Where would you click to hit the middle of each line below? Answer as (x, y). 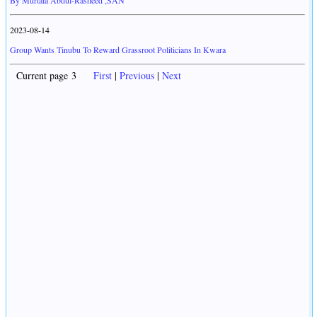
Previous (137, 76)
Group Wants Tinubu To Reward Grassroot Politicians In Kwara (118, 50)
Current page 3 (52, 76)
